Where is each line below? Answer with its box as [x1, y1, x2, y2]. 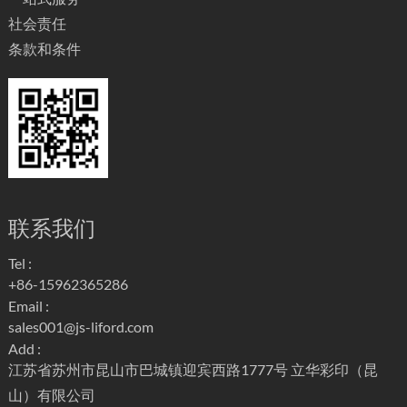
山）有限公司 [7, 386, 95, 404]
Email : [7, 297, 49, 315]
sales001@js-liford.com [7, 318, 154, 336]
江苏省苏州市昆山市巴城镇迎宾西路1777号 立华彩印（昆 [7, 361, 378, 379]
